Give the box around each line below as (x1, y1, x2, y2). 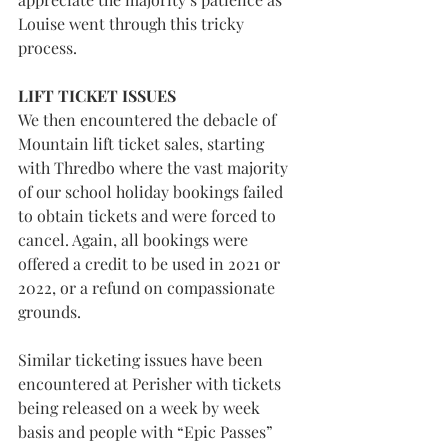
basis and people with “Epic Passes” (18, 421, 277, 442)
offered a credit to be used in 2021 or (18, 253, 284, 274)
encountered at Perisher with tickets (18, 373, 285, 394)
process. (18, 37, 77, 58)
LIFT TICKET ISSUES (18, 85, 176, 106)
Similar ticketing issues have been (18, 349, 267, 370)
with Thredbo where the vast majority (18, 157, 292, 178)
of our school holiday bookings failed (18, 181, 287, 202)
